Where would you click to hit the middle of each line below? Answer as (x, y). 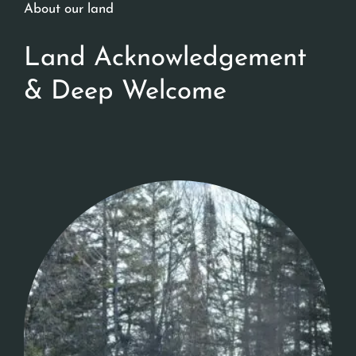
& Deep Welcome (125, 92)
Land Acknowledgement (165, 59)
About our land (69, 10)
